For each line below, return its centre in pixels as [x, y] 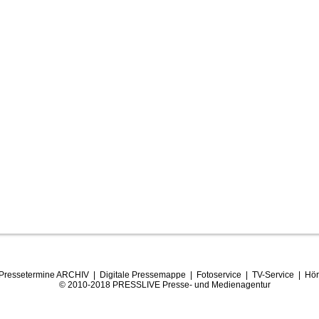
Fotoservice [219, 275]
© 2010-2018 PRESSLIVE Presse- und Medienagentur [165, 285]
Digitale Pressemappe [142, 275]
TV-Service [273, 275]
